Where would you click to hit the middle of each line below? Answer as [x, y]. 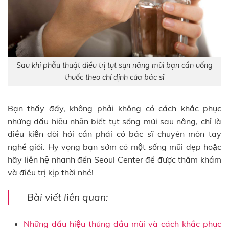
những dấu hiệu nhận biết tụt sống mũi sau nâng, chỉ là [114, 121]
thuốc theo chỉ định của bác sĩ [114, 77]
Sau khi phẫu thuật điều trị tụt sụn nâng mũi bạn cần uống [114, 65]
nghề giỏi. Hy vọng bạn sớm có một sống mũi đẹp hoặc [114, 147]
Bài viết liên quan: [67, 197]
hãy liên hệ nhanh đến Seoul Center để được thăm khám [114, 160]
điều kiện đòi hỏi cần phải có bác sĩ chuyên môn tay [114, 134]
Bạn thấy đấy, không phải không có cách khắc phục [114, 109]
